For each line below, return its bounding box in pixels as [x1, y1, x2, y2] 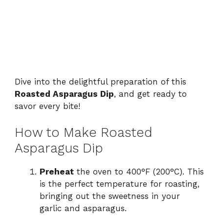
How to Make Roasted [15, 125, 152, 141]
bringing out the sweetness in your [40, 191, 180, 201]
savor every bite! [15, 101, 80, 111]
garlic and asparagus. [40, 203, 127, 214]
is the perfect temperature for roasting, [40, 179, 199, 189]
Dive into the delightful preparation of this [15, 76, 186, 87]
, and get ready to [114, 88, 187, 99]
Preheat [40, 167, 74, 177]
